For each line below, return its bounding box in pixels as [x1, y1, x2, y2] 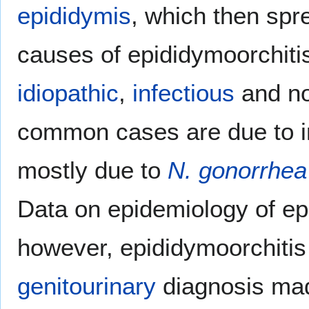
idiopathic [17, 79, 119, 107]
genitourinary [17, 272, 156, 300]
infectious [132, 79, 235, 107]
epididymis [17, 2, 131, 30]
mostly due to [17, 157, 168, 184]
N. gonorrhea [168, 157, 307, 184]
